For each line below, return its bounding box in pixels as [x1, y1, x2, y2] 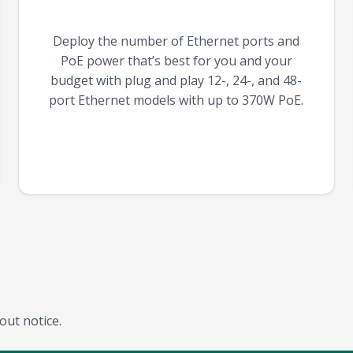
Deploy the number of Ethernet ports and [53, 32, 300, 50]
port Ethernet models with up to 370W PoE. [49, 91, 304, 110]
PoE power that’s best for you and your [60, 52, 292, 70]
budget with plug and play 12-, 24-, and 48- [50, 72, 303, 90]
